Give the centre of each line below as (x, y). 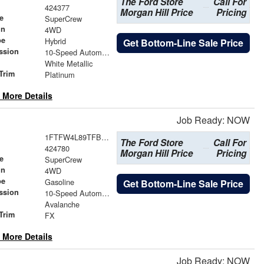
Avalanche (62, 204)
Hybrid (55, 41)
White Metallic (68, 64)
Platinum (60, 75)
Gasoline (59, 181)
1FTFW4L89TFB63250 (105, 137)
